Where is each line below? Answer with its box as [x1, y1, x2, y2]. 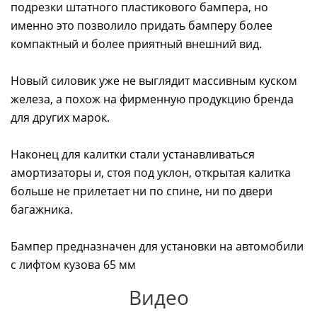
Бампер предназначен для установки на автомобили [11, 238, 304, 254]
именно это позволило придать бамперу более [11, 17, 272, 33]
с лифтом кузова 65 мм [11, 256, 136, 272]
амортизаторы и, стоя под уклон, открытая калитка [11, 164, 291, 180]
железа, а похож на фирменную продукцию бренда [11, 91, 294, 107]
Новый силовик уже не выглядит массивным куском [11, 72, 297, 88]
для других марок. [11, 109, 110, 125]
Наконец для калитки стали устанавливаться [11, 146, 255, 162]
